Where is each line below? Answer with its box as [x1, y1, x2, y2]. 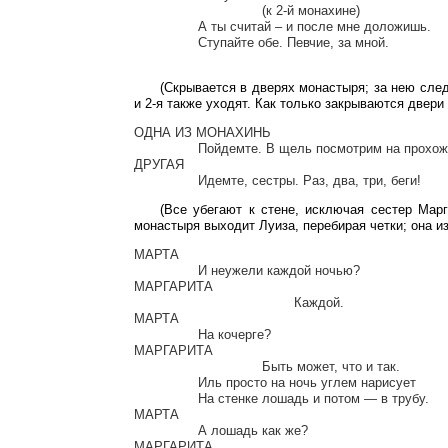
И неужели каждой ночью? [134, 262, 198, 278]
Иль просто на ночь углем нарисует [134, 374, 198, 390]
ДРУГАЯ [134, 156, 184, 172]
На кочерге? [134, 326, 198, 342]
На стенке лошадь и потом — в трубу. [134, 390, 198, 406]
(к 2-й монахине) [134, 2, 262, 18]
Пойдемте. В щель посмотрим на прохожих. [134, 140, 198, 156]
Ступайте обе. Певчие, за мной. [134, 34, 198, 50]
